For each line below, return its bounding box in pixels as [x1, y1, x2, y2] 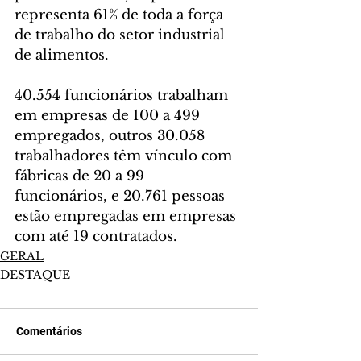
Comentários [16, 325, 82, 338]
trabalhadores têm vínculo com [15, 147, 236, 165]
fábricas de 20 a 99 [15, 168, 148, 185]
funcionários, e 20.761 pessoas [15, 188, 229, 205]
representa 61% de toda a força [15, 6, 227, 24]
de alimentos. [15, 47, 109, 64]
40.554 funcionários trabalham [15, 87, 232, 105]
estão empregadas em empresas [15, 208, 240, 226]
